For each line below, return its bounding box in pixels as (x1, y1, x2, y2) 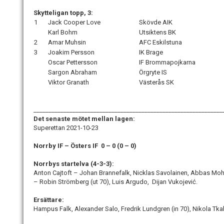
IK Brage (139, 48, 163, 56)
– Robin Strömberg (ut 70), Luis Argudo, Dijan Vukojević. (33, 178, 197, 186)
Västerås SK (139, 78, 174, 86)
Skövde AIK (139, 18, 172, 26)
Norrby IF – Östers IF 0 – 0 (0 (33, 142, 124, 150)
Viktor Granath (48, 78, 89, 86)
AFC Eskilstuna (139, 38, 182, 46)
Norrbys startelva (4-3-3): (33, 160, 114, 168)
